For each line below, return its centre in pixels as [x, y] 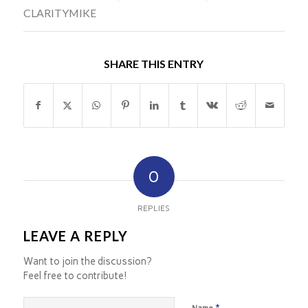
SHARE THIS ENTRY [154, 63]
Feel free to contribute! [75, 275]
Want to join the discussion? [87, 261]
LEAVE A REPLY [75, 235]
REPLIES [154, 208]
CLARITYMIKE [59, 12]
